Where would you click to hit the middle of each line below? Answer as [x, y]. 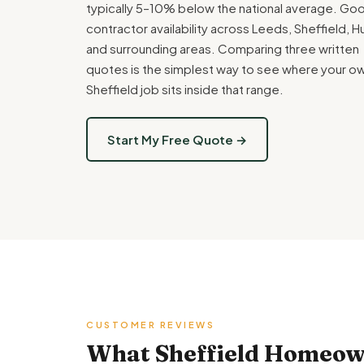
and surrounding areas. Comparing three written [223, 48]
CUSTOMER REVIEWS [150, 325]
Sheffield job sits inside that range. [185, 89]
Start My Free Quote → [177, 139]
